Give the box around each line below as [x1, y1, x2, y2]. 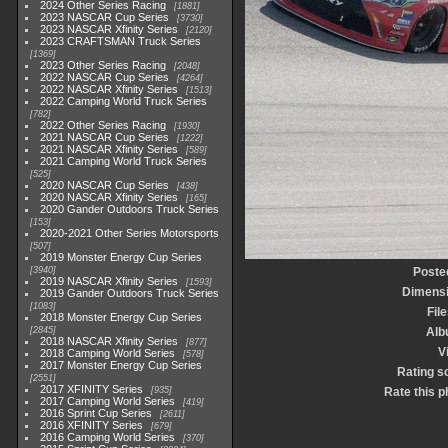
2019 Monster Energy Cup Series [40, 251, 203, 263]
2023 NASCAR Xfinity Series [40, 23, 179, 35]
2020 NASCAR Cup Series [40, 179, 170, 191]
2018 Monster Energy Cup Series [40, 311, 203, 323]
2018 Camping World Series [40, 347, 176, 359]
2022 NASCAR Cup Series [40, 71, 170, 83]
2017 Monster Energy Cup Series [40, 359, 203, 371]
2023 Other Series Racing [40, 59, 167, 71]
